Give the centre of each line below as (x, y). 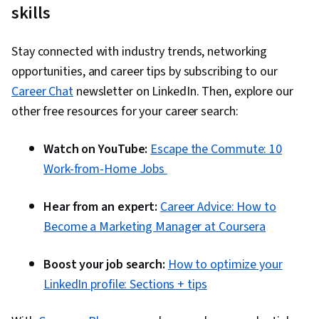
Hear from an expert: (100, 207)
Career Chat (42, 92)
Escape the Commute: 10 (216, 150)
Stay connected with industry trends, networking (140, 52)
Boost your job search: (104, 265)
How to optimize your (225, 265)
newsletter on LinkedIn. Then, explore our (183, 92)
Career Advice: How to (218, 207)
